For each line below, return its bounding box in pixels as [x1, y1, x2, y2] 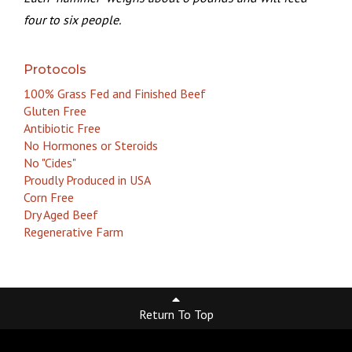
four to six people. [24, 11, 121, 27]
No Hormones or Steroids [24, 137, 158, 153]
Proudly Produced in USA [24, 171, 151, 188]
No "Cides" [24, 154, 76, 170]
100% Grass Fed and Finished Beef [24, 85, 206, 101]
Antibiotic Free [24, 119, 101, 136]
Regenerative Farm [24, 223, 123, 240]
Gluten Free [24, 102, 86, 119]
